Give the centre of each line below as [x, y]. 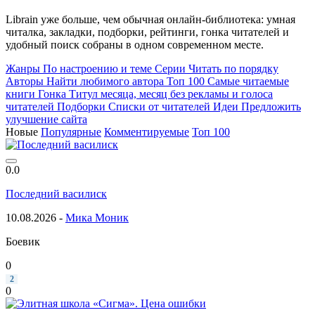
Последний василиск [56, 193]
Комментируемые [147, 131]
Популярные [71, 131]
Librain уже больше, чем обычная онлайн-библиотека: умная [150, 19]
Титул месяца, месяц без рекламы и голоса [171, 94]
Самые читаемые [248, 81]
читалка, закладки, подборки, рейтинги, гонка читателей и [147, 32]
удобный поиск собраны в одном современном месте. [135, 44]
